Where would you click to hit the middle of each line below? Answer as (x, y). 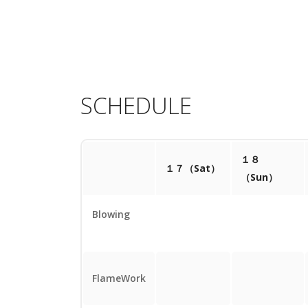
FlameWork (119, 278)
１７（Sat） (192, 168)
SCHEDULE (136, 106)
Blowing (111, 214)
